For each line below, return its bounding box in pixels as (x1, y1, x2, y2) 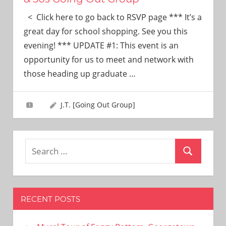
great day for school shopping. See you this (23, 25, 188, 37)
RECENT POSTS (20, 194, 80, 204)
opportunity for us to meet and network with (23, 53, 194, 65)
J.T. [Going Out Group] (60, 99, 135, 109)
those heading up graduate (23, 68, 129, 79)
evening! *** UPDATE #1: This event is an (23, 39, 179, 51)
